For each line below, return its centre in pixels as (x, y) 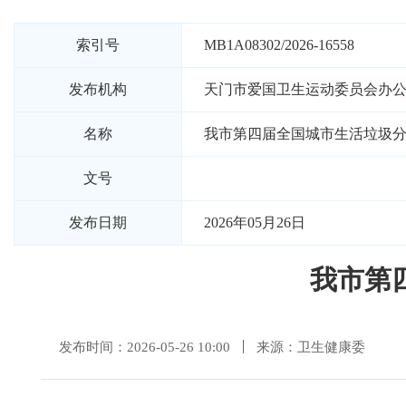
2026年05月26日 (255, 222)
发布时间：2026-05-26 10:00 (145, 347)
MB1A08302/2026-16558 (279, 45)
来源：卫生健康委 (311, 347)
